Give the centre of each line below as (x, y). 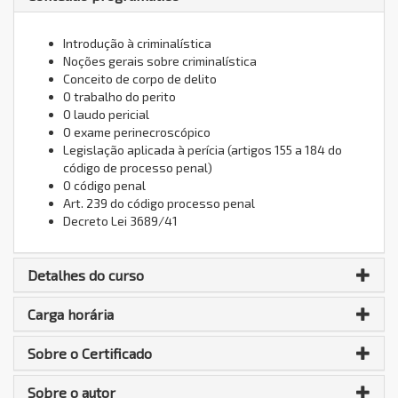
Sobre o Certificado (90, 353)
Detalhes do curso (86, 275)
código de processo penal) (138, 167)
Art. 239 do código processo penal (159, 203)
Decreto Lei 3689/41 (120, 220)
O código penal (104, 185)
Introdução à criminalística (137, 43)
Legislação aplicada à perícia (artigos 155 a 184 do (203, 149)
